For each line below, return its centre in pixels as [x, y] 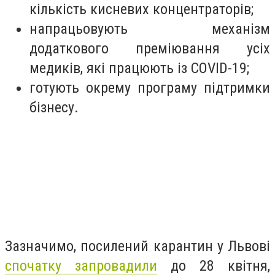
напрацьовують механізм [150, 29]
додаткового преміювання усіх [150, 49]
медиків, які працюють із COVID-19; [139, 68]
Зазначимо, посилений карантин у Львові [137, 246]
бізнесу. [56, 108]
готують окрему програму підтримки [150, 88]
